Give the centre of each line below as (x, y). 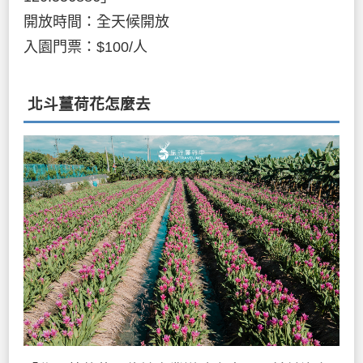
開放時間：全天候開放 (96, 21)
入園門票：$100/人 (85, 47)
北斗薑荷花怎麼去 (89, 105)
